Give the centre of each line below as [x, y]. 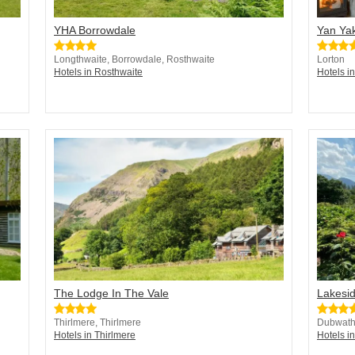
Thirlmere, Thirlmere [97, 323]
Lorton [331, 60]
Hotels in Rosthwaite [98, 73]
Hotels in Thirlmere [95, 336]
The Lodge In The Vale [111, 294]
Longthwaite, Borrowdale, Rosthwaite [134, 60]
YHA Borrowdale [95, 31]
